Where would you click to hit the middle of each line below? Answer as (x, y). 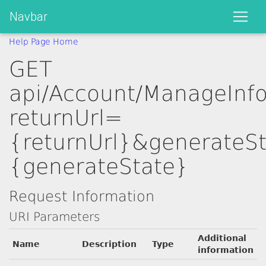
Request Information (82, 197)
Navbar (28, 16)
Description (109, 244)
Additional (222, 238)
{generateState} (99, 167)
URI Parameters (54, 217)
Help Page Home (44, 42)
